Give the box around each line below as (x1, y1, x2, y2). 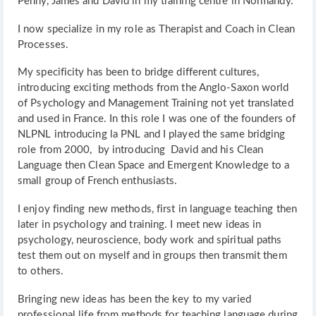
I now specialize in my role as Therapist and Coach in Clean (18, 23, 295, 35)
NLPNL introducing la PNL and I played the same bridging (18, 129, 286, 140)
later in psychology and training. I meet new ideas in (18, 219, 262, 230)
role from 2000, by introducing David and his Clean (18, 145, 264, 156)
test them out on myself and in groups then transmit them (18, 250, 287, 261)
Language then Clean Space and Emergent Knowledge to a (18, 160, 290, 171)
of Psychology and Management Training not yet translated (18, 98, 293, 109)
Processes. (18, 39, 68, 50)
